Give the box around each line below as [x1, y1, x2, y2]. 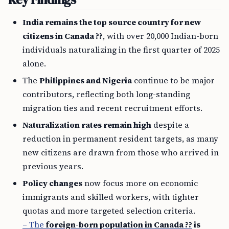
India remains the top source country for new [22, 16, 201, 28]
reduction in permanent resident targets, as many [22, 133, 218, 144]
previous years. [22, 161, 83, 172]
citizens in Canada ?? [22, 30, 103, 41]
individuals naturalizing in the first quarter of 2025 [22, 44, 220, 55]
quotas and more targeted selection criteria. [22, 205, 195, 216]
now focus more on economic [82, 177, 198, 189]
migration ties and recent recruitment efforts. [22, 102, 202, 113]
